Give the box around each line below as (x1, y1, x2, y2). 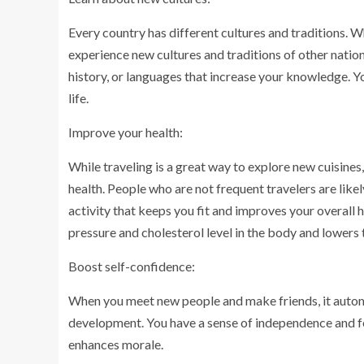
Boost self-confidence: (68, 258, 195, 274)
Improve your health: (68, 123, 183, 140)
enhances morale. (68, 336, 163, 352)
